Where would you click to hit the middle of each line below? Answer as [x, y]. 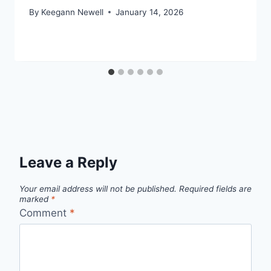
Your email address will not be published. [98, 188]
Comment [44, 213]
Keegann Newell [73, 12]
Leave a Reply [68, 162]
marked [35, 199]
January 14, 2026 [150, 12]
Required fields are [215, 188]
